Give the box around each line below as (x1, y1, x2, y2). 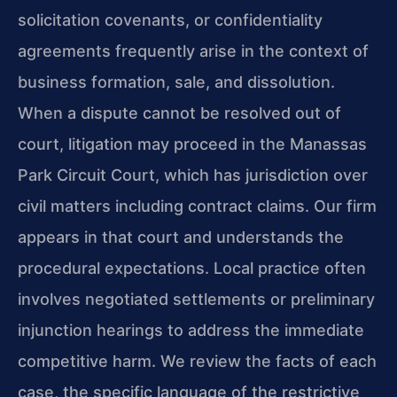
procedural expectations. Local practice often (18, 259, 366, 278)
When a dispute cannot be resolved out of (18, 104, 341, 123)
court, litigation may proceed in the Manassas (18, 135, 367, 154)
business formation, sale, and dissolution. (18, 73, 335, 92)
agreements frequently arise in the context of (18, 42, 369, 61)
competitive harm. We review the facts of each (18, 352, 377, 371)
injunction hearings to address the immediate (18, 321, 364, 340)
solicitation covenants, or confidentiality (18, 11, 323, 30)
